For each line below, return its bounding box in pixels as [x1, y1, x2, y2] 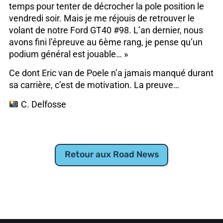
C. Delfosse [18, 99, 66, 110]
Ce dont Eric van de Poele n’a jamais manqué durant [8, 68, 214, 79]
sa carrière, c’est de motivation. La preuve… [8, 80, 179, 91]
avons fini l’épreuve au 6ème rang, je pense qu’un [8, 37, 203, 47]
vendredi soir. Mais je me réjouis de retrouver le [8, 13, 195, 23]
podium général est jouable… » [8, 49, 128, 59]
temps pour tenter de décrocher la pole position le [8, 1, 204, 11]
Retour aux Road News [64, 151, 159, 160]
